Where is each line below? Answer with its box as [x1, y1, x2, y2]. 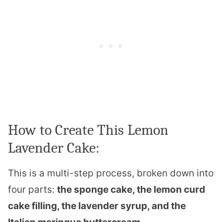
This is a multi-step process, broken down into [8, 167, 214, 179]
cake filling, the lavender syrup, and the [8, 200, 186, 212]
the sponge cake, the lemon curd [57, 183, 205, 195]
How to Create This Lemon [8, 121, 168, 139]
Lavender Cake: [8, 139, 100, 157]
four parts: [8, 183, 57, 195]
